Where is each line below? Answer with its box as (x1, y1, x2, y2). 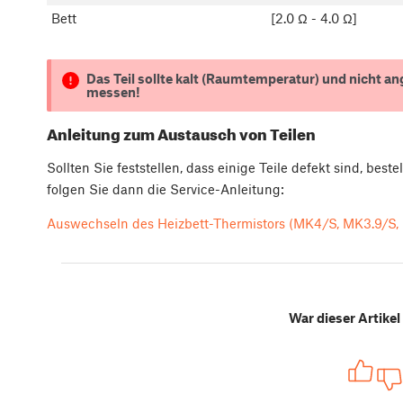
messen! (85, 83, 140, 100)
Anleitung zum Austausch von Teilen (47, 124, 316, 143)
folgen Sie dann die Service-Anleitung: (47, 181, 284, 198)
